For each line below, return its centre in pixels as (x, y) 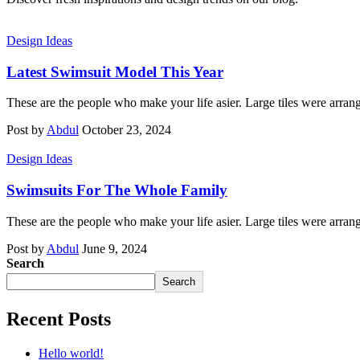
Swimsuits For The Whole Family (117, 190)
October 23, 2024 (127, 130)
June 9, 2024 (115, 248)
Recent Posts (59, 319)
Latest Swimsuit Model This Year (115, 72)
